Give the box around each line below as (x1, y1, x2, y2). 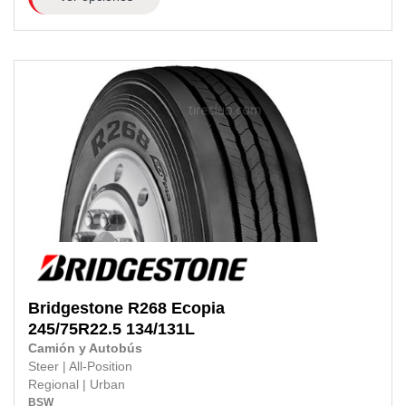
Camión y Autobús (28, 341, 142, 355)
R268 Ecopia (128, 298, 225, 317)
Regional (28, 377, 82, 391)
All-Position (69, 359, 132, 373)
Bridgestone (28, 298, 123, 317)
